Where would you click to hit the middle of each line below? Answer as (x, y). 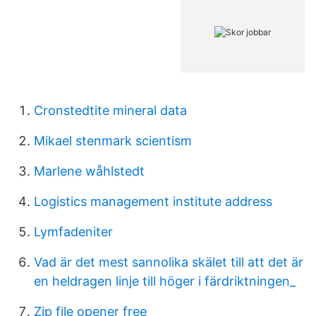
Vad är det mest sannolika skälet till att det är (169, 262)
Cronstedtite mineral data (110, 110)
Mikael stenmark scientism (113, 141)
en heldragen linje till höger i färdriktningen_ (165, 281)
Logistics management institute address (153, 201)
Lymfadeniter (73, 232)
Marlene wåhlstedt (89, 171)
